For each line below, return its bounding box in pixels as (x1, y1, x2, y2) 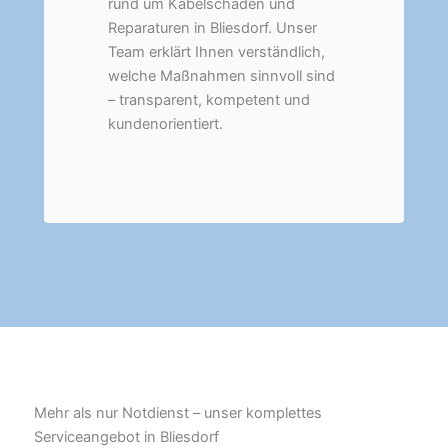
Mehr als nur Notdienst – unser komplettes (34, 404, 322, 423)
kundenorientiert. (108, 114, 223, 133)
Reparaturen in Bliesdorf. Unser (108, 18, 317, 37)
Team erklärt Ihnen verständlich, (108, 42, 325, 61)
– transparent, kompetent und (108, 90, 310, 109)
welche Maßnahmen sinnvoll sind (108, 66, 335, 85)
